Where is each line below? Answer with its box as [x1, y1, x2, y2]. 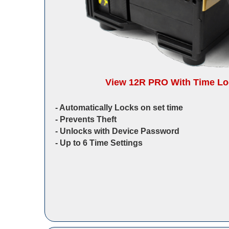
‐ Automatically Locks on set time [55, 103, 183, 112]
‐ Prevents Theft [55, 115, 117, 124]
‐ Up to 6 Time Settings [55, 139, 143, 148]
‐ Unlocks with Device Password [55, 127, 179, 136]
